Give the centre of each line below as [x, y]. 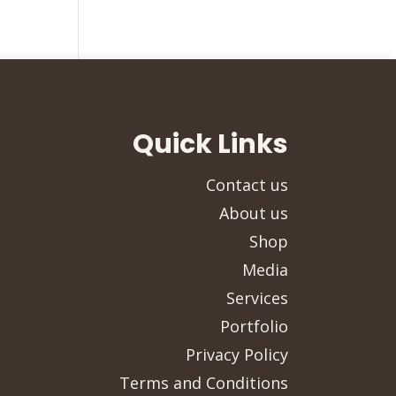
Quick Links [210, 144]
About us [254, 213]
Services [257, 297]
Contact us [247, 184]
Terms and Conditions [204, 382]
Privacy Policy [237, 354]
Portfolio [254, 326]
